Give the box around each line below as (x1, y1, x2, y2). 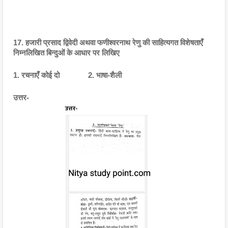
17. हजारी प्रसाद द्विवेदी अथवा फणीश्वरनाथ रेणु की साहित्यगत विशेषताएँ (13, 39, 203, 47)
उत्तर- (13, 94, 31, 102)
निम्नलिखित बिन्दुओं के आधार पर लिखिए (13, 49, 120, 57)
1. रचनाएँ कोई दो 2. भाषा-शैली (13, 71, 122, 79)
